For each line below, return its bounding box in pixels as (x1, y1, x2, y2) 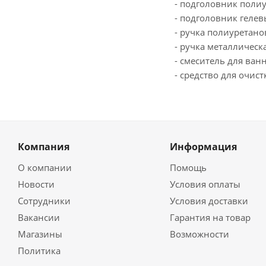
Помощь (169, 161, 207, 174)
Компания (18, 140, 69, 154)
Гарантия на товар (169, 211, 251, 224)
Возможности (169, 228, 229, 240)
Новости (18, 178, 55, 191)
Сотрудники (18, 195, 71, 207)
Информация (169, 140, 237, 154)
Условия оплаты (169, 178, 240, 191)
